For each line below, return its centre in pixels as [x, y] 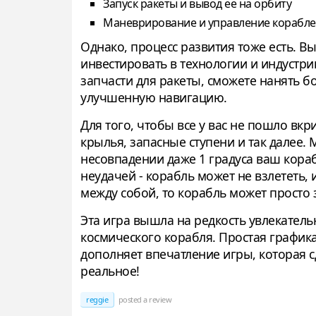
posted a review [144, 300]
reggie [97, 300]
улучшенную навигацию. [154, 98]
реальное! [110, 271]
